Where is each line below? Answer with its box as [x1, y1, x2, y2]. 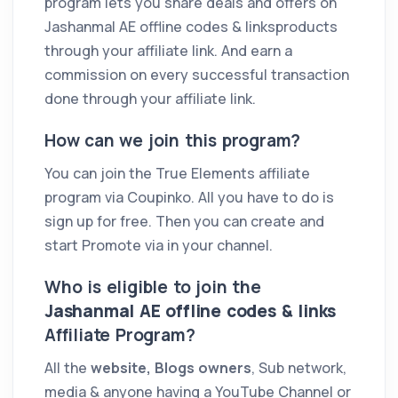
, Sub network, [251, 357, 346, 378]
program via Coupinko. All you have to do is [44, 187, 334, 207]
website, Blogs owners [91, 357, 251, 378]
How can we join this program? [44, 128, 301, 152]
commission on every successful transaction [44, 64, 349, 84]
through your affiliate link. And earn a [44, 40, 292, 60]
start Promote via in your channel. [44, 235, 273, 255]
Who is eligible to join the [44, 275, 261, 298]
